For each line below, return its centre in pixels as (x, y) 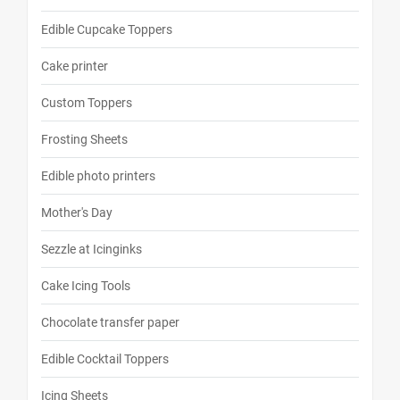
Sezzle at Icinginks (92, 250)
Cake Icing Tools (86, 286)
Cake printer (75, 67)
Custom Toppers (87, 103)
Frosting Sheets (84, 140)
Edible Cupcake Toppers (107, 30)
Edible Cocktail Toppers (105, 359)
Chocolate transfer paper (110, 323)
